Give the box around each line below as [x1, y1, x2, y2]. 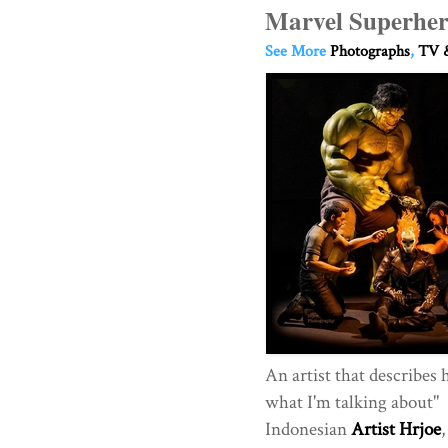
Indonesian [264, 416, 351, 442]
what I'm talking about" [264, 389, 439, 415]
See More [264, 40, 330, 62]
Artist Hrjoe [350, 416, 441, 442]
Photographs [329, 40, 410, 62]
